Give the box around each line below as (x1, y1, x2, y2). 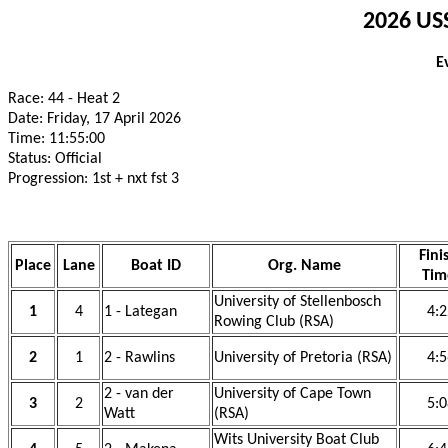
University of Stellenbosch (214, 294, 381, 310)
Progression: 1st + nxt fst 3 (8, 171, 179, 187)
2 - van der (104, 386, 174, 402)
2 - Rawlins (104, 350, 175, 366)
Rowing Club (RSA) (214, 314, 334, 330)
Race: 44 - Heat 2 (8, 91, 120, 107)
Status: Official (8, 151, 102, 167)
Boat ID (131, 258, 181, 274)
